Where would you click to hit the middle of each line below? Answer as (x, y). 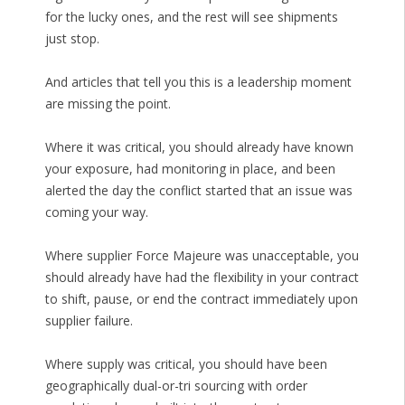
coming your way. (96, 212)
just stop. (72, 39)
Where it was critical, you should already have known (199, 147)
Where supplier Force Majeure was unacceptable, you (202, 256)
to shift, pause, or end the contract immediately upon (201, 299)
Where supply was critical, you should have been (186, 364)
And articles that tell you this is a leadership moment (198, 82)
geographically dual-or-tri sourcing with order (176, 386)
